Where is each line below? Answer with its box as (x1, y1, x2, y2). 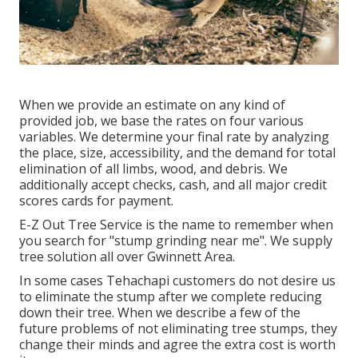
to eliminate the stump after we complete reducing (19, 287, 322, 305)
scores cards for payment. (19, 191, 173, 209)
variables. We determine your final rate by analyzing (19, 127, 329, 145)
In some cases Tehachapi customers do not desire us (19, 271, 336, 289)
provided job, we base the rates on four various (19, 111, 304, 129)
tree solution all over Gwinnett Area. (19, 247, 235, 265)
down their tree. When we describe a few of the (19, 303, 300, 321)
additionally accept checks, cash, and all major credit (19, 175, 327, 193)
